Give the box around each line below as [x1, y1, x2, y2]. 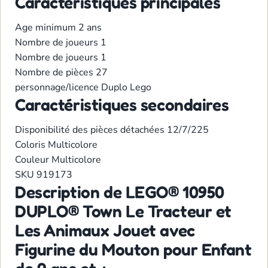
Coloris [15, 138, 48, 152]
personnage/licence [15, 81, 101, 95]
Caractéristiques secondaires [15, 95, 229, 115]
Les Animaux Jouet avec [15, 220, 195, 241]
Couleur [15, 153, 51, 167]
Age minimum [15, 21, 78, 35]
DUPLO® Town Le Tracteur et [15, 201, 232, 222]
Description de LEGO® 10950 [15, 182, 225, 203]
